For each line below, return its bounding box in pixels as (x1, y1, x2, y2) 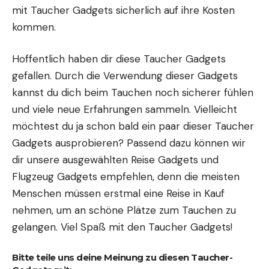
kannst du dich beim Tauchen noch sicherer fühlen (12, 86, 253, 100)
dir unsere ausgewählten (12, 153, 131, 167)
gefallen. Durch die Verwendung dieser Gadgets (12, 69, 238, 83)
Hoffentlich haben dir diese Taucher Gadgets (12, 52, 226, 66)
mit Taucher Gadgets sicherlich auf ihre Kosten (12, 3, 235, 17)
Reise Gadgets (131, 153, 198, 167)
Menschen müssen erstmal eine (12, 187, 166, 201)
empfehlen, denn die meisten (97, 170, 240, 184)
